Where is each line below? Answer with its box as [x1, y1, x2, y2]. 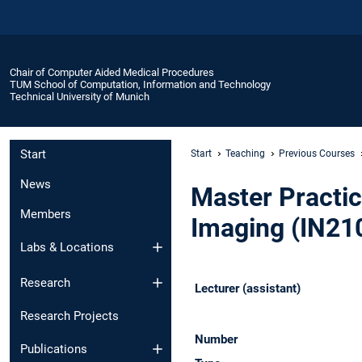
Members [20, 207, 71, 222]
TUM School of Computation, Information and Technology [10, 78, 271, 90]
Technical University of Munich [10, 90, 149, 103]
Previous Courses [279, 147, 355, 159]
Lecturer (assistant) [194, 280, 301, 296]
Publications [20, 341, 87, 356]
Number [194, 331, 238, 347]
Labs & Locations [20, 239, 114, 255]
